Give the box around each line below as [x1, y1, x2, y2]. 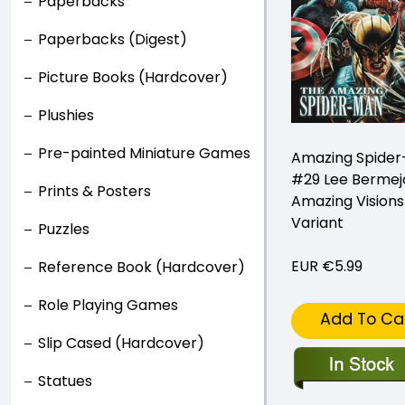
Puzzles [38, 219, 89, 240]
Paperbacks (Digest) [38, 29, 187, 50]
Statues [38, 371, 92, 391]
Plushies [38, 105, 94, 126]
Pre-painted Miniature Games [38, 143, 250, 164]
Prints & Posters [38, 181, 151, 202]
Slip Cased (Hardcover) [38, 333, 204, 353]
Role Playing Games [38, 295, 178, 316]
